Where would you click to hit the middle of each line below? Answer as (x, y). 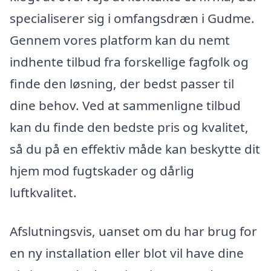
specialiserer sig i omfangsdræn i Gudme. (132, 18)
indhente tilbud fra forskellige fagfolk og (129, 62)
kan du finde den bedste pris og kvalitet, (129, 127)
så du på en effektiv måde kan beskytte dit (135, 149)
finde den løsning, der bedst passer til (122, 84)
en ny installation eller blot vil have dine (127, 253)
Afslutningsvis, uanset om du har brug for (133, 231)
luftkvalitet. (43, 193)
